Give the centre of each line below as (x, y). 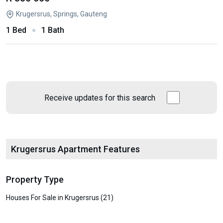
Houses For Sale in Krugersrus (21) (60, 198)
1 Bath (53, 30)
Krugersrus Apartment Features (75, 149)
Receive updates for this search (100, 98)
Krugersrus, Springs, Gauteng (61, 14)
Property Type (35, 179)
